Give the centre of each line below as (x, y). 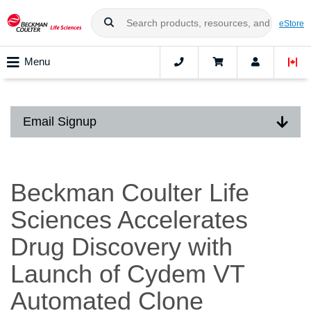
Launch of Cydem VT (127, 274)
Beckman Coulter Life (130, 193)
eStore (292, 23)
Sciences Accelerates (129, 220)
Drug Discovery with (121, 247)
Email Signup (60, 121)
